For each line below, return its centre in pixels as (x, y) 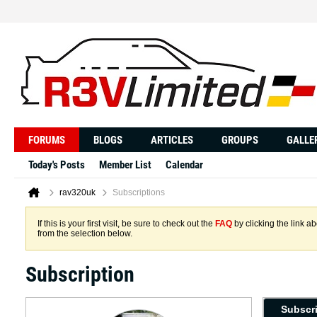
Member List (125, 165)
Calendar (184, 165)
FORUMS (47, 140)
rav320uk (77, 192)
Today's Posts (57, 165)
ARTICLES (172, 140)
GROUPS (240, 140)
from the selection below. (85, 234)
